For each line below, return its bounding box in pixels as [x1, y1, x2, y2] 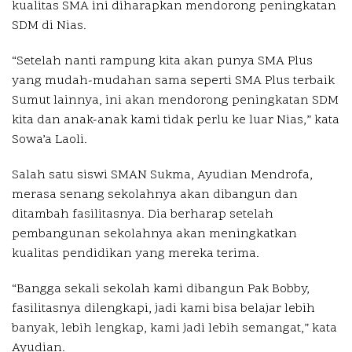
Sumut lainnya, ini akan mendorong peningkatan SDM [12, 92, 339, 110]
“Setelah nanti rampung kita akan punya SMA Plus [12, 53, 313, 71]
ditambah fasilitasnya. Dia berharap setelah [12, 206, 273, 224]
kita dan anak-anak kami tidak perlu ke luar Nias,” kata [12, 112, 339, 130]
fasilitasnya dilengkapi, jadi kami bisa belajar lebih [12, 300, 315, 318]
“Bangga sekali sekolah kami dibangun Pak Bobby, [12, 280, 310, 299]
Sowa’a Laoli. [12, 131, 87, 149]
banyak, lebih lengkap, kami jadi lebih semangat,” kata [12, 320, 337, 338]
